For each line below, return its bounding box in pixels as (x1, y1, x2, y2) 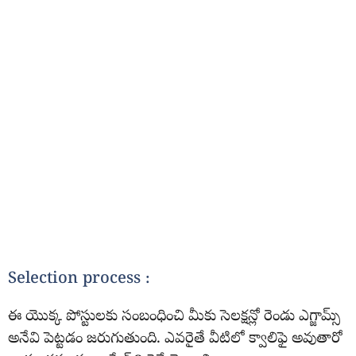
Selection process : (8, 269, 150, 292)
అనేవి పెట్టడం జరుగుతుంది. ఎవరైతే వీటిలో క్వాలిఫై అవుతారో (8, 329, 342, 350)
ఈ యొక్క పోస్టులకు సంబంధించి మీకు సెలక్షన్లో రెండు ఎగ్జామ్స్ (8, 307, 340, 328)
